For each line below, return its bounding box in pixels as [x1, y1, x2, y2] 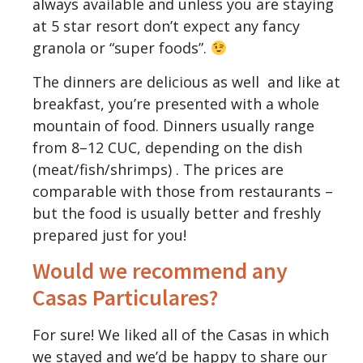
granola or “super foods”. [32, 38, 211, 58]
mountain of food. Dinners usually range [32, 115, 314, 135]
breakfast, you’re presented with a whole [32, 93, 319, 113]
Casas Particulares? [32, 283, 219, 313]
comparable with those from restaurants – [32, 181, 333, 201]
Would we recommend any [32, 256, 288, 286]
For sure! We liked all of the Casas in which [32, 325, 329, 345]
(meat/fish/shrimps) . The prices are [32, 159, 284, 179]
